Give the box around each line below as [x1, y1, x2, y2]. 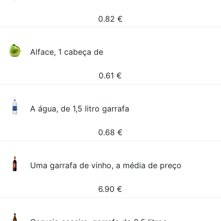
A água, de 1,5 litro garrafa [30, 104, 130, 113]
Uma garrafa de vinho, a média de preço [30, 160, 182, 170]
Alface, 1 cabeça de [30, 47, 104, 57]
